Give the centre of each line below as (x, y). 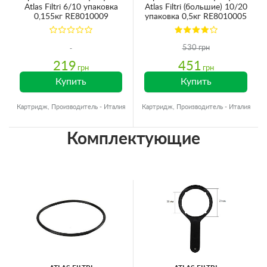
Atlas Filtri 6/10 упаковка (71, 7)
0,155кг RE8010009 (71, 16)
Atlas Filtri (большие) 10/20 (196, 7)
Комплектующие (133, 139)
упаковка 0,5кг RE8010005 (196, 16)
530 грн (196, 48)
